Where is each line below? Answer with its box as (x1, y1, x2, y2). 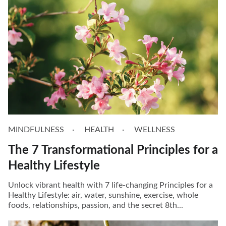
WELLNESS (134, 125, 175, 134)
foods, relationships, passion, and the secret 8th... (8, 201, 183, 209)
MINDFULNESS (8, 125, 64, 134)
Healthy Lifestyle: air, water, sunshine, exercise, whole (8, 191, 198, 199)
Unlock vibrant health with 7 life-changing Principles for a (8, 181, 213, 189)
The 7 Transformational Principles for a (8, 144, 218, 156)
